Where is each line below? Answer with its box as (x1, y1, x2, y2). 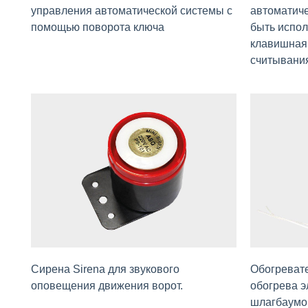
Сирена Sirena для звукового (31, 263, 179, 276)
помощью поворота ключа (31, 21, 164, 34)
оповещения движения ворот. (31, 280, 183, 292)
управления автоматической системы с (31, 5, 232, 17)
